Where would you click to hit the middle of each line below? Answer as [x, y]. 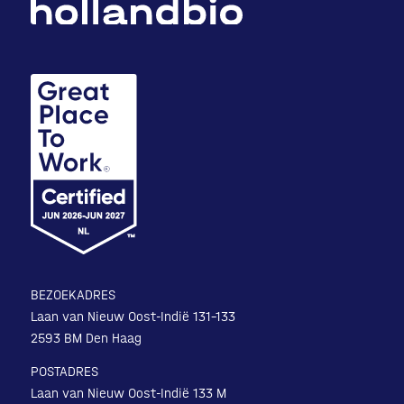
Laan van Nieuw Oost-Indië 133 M [128, 393]
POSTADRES [64, 371]
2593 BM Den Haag [86, 339]
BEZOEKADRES [73, 295]
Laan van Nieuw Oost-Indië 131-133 [133, 317]
